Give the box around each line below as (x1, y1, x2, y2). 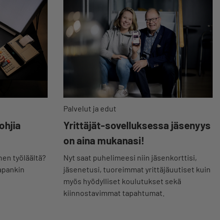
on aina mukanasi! (63, 134, 144, 146)
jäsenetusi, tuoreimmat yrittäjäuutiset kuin (63, 164, 211, 174)
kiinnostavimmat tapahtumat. (63, 188, 165, 197)
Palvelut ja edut (63, 103, 116, 113)
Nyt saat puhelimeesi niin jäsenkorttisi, (63, 152, 197, 162)
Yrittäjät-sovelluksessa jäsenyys (63, 118, 211, 131)
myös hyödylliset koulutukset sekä (63, 176, 181, 186)
